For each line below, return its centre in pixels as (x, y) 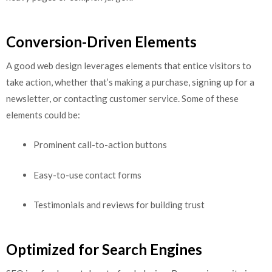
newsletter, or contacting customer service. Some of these (122, 98)
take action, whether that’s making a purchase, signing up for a (130, 82)
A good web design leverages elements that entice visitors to (129, 65)
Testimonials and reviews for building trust (119, 205)
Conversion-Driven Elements (101, 41)
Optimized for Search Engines (104, 249)
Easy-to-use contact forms (87, 175)
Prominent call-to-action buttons (100, 145)
